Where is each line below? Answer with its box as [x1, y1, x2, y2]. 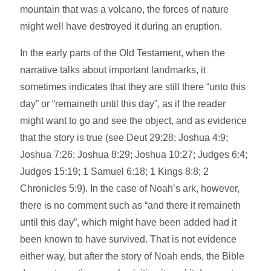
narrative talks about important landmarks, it [20, 65, 206, 76]
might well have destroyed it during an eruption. [20, 21, 223, 32]
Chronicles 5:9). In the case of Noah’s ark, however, [20, 183, 240, 194]
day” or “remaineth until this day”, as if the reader [20, 99, 226, 109]
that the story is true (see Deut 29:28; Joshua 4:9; [20, 132, 229, 143]
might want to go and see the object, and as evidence [20, 116, 247, 126]
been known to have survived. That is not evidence [20, 234, 237, 245]
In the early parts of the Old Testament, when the [20, 48, 226, 59]
